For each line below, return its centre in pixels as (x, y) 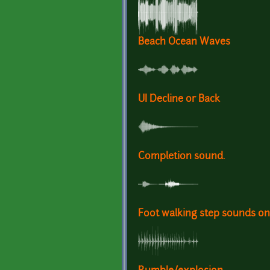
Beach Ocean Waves (184, 42)
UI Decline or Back (179, 99)
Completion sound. (181, 156)
